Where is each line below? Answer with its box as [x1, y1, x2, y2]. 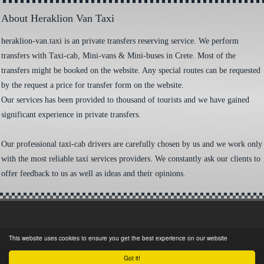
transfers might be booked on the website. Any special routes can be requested [1, 65, 261, 75]
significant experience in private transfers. [1, 110, 141, 119]
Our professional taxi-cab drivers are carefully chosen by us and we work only [1, 139, 263, 148]
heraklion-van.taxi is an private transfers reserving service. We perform [1, 36, 239, 45]
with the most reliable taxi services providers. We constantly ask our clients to [1, 154, 261, 163]
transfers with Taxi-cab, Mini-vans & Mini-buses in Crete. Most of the [1, 51, 236, 60]
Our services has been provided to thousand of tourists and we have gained [1, 95, 250, 104]
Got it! [124, 253, 140, 262]
